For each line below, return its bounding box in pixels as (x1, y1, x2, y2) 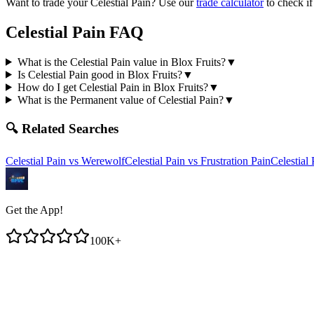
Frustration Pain (200, 155, 271, 168)
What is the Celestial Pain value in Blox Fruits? (17, 55, 226, 68)
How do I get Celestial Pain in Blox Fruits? (17, 81, 208, 93)
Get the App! (6, 204, 63, 217)
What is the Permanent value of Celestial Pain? (17, 93, 224, 106)
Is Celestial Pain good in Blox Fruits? (17, 68, 182, 81)
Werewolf (81, 155, 125, 168)
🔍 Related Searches (6, 121, 118, 137)
